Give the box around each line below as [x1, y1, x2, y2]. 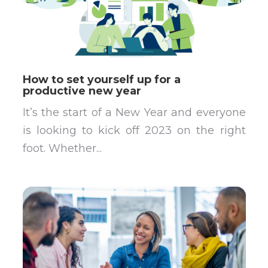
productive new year [22, 84, 141, 98]
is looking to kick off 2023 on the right [22, 123, 246, 137]
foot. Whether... [22, 141, 102, 155]
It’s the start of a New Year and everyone [22, 105, 246, 119]
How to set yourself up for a [22, 73, 181, 87]
